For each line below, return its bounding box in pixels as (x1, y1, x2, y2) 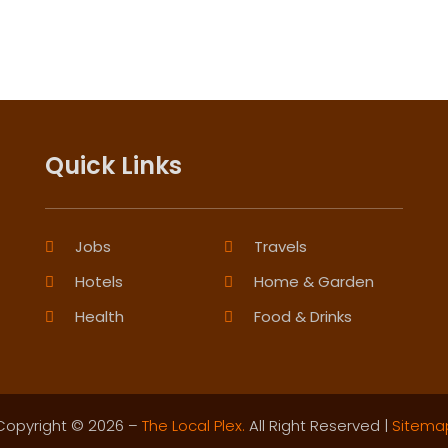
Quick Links (44, 149, 182, 183)
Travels (253, 236, 307, 258)
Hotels (74, 271, 123, 293)
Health (74, 306, 124, 328)
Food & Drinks (253, 306, 352, 328)
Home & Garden (253, 271, 374, 293)
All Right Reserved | (244, 415, 392, 437)
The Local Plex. (141, 415, 245, 437)
